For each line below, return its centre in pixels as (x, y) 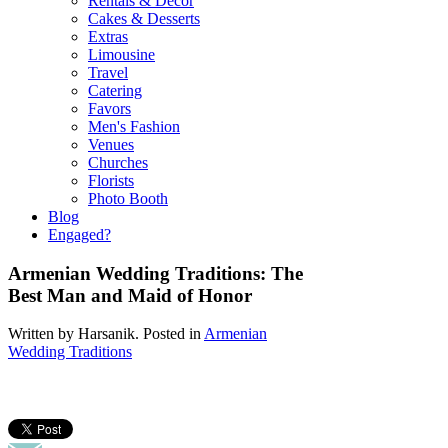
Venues (111, 144)
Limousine (121, 54)
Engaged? (79, 234)
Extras (108, 36)
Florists (111, 180)
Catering (115, 90)
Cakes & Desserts (144, 18)
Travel (108, 72)
